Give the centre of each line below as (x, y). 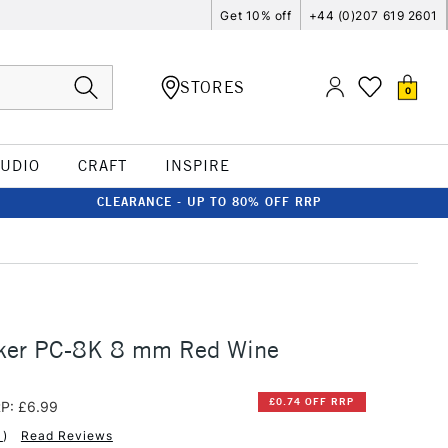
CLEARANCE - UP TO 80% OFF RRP (209, 201)
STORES (212, 86)
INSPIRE (197, 165)
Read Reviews (66, 435)
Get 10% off (256, 15)
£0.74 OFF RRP (312, 402)
